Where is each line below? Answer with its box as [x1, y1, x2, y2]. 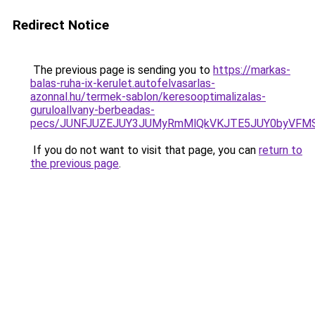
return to [259, 143, 302, 157]
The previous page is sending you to [30, 63, 213, 77]
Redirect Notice [13, 17, 109, 33]
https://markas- [213, 63, 290, 77]
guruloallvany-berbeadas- [30, 103, 155, 117]
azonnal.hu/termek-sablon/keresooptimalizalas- [30, 90, 266, 103]
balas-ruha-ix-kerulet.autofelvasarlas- [30, 77, 215, 90]
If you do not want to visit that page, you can [30, 143, 259, 157]
